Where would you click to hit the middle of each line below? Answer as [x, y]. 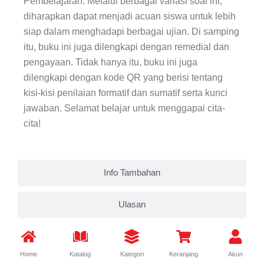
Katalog [80, 254]
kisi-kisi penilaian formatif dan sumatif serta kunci [126, 93]
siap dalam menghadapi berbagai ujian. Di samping [131, 32]
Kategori [132, 254]
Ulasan [132, 205]
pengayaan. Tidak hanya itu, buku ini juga [110, 62]
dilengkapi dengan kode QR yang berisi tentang [123, 78]
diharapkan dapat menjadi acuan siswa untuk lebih [130, 16]
